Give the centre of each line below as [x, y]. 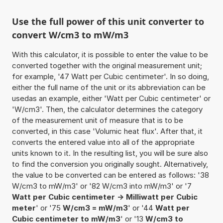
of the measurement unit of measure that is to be [97, 120]
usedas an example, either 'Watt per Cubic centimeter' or [111, 98]
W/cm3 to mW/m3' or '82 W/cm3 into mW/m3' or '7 [102, 186]
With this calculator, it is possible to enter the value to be [110, 54]
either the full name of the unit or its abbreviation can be [109, 87]
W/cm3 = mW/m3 [95, 208]
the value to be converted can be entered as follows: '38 [110, 175]
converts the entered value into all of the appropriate [103, 142]
